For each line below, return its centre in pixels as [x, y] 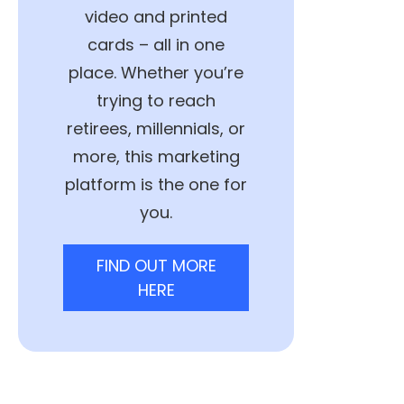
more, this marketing [156, 156]
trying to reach [156, 100]
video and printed [156, 16]
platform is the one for [156, 184]
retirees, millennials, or [156, 128]
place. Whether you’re [156, 72]
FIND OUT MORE [156, 265]
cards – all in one [156, 44]
